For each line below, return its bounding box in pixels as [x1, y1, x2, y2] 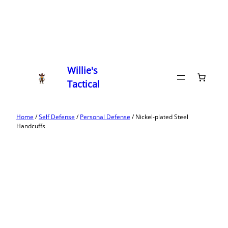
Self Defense [39, 112, 75, 121]
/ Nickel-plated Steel [130, 112, 188, 121]
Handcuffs [16, 122, 45, 130]
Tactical [67, 78, 100, 90]
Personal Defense [80, 112, 130, 121]
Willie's [67, 64, 98, 76]
